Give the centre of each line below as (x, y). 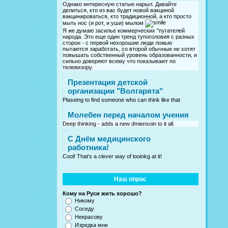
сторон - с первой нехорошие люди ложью (117, 43)
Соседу (84, 209)
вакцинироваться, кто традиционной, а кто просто (127, 17)
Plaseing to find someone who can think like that (121, 100)
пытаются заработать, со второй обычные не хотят (129, 49)
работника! (88, 148)
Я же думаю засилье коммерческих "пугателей (124, 31)
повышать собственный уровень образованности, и (130, 55)
